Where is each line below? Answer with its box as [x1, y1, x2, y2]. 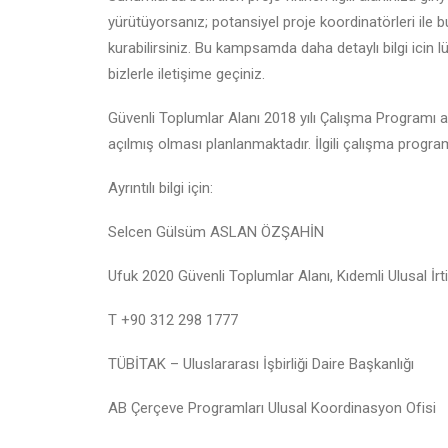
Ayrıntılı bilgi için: [108, 179, 217, 197]
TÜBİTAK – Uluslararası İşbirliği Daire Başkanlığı [108, 355, 414, 373]
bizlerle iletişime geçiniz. [108, 65, 269, 83]
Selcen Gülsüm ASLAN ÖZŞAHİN [108, 223, 324, 241]
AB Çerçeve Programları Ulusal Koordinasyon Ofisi [108, 399, 436, 417]
